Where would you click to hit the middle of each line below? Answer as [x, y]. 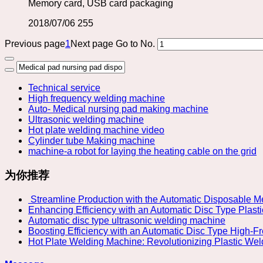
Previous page [35, 44]
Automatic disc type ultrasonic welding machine [127, 220]
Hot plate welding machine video [96, 130]
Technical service [64, 88]
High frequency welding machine [97, 99]
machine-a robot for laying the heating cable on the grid [142, 151]
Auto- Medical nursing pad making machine [118, 109]
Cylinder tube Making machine [92, 141]
